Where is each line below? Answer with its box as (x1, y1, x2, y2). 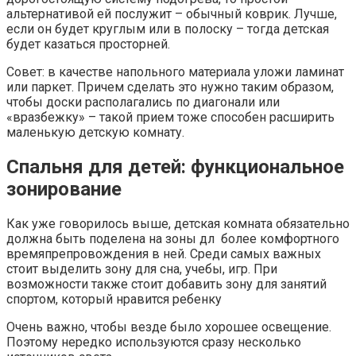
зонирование (6, 177, 122, 200)
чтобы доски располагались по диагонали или (6, 95, 280, 110)
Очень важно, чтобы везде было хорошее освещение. (6, 319, 331, 335)
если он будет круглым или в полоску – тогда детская (6, 21, 329, 37)
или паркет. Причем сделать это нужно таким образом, (6, 79, 334, 95)
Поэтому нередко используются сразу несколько (6, 334, 301, 350)
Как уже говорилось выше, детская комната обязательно (6, 215, 350, 231)
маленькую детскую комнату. (6, 125, 184, 140)
